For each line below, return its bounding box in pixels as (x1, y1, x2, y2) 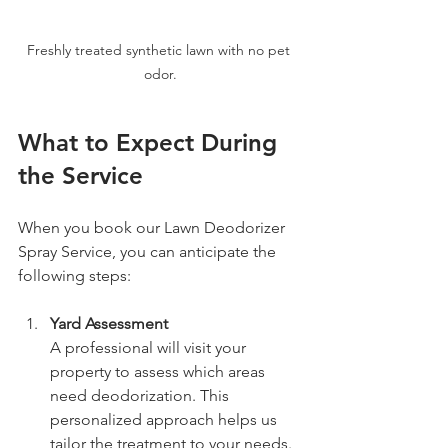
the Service (18, 160, 143, 190)
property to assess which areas (50, 361, 269, 381)
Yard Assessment (50, 313, 168, 333)
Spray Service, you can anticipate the (18, 241, 280, 261)
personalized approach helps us (50, 409, 281, 429)
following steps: (18, 265, 131, 285)
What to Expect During (18, 127, 284, 157)
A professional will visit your (50, 337, 250, 357)
